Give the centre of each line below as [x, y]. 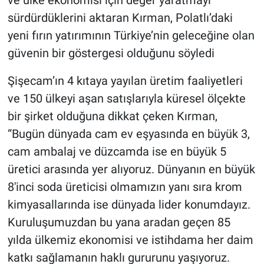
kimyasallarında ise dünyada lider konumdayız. [129, 204]
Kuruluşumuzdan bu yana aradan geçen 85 [119, 222]
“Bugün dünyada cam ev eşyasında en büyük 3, [128, 133]
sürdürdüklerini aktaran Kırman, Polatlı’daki [120, 17]
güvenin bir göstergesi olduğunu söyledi [111, 53]
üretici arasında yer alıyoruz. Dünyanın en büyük [131, 169]
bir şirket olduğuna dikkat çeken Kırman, [112, 116]
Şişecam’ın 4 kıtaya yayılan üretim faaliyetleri [125, 80]
